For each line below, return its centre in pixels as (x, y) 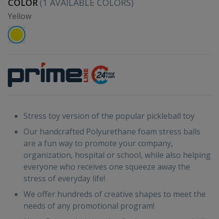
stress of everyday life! (64, 178)
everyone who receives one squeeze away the (107, 166)
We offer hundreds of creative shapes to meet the (115, 194)
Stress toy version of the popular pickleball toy (109, 116)
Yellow (20, 16)
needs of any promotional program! (89, 206)
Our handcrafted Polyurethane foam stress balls (112, 131)
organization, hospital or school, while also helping (117, 155)
